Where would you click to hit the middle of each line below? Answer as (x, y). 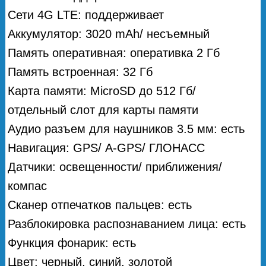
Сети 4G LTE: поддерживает (86, 15)
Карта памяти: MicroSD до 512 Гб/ (102, 91)
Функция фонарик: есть (72, 243)
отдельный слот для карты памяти (103, 110)
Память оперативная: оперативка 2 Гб (114, 53)
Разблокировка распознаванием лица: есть (127, 224)
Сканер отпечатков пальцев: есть (100, 205)
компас (28, 186)
